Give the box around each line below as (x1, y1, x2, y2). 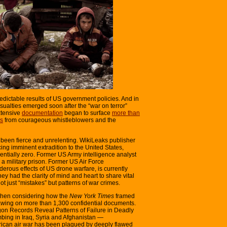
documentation (22, 109, 63, 117)
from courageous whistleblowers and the (3, 116, 116, 124)
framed (114, 192, 135, 200)
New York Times (69, 192, 114, 200)
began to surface (63, 109, 112, 117)
